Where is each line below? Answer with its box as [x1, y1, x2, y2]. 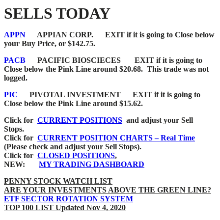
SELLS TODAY [4, 4, 122, 22]
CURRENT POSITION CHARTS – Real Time [37, 133, 195, 142]
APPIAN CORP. [26, 30, 103, 39]
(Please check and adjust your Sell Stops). [4, 142, 159, 151]
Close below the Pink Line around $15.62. [4, 99, 145, 108]
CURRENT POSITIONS [37, 115, 122, 124]
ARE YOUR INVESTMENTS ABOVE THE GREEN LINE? [4, 185, 211, 194]
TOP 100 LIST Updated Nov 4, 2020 [4, 203, 126, 212]
